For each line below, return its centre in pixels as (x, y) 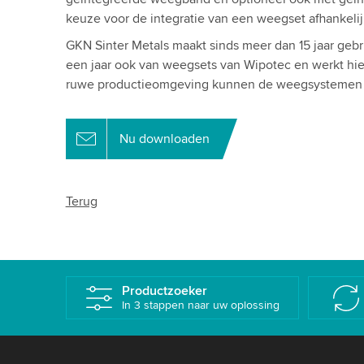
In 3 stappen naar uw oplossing (201, 305)
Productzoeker (165, 291)
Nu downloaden (164, 139)
